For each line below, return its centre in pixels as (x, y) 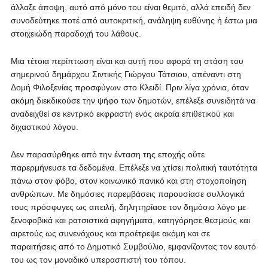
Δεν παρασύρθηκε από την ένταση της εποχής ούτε (107, 154)
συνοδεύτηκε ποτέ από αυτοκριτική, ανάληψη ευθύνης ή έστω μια (134, 20)
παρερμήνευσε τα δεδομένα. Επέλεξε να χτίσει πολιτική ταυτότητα (134, 167)
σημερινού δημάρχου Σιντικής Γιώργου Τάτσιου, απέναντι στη (126, 74)
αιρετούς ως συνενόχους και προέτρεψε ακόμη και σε (110, 233)
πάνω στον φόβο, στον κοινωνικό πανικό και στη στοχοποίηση (128, 181)
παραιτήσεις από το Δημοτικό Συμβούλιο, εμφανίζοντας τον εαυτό (133, 246)
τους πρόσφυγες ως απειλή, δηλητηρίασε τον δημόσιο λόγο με (128, 207)
